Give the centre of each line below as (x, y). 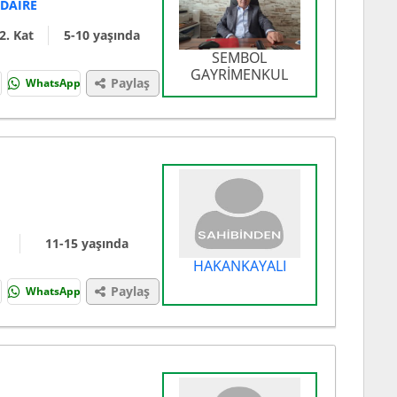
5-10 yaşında (101, 35)
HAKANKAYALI (239, 266)
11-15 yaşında (87, 244)
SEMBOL (240, 58)
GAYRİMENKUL (240, 75)
